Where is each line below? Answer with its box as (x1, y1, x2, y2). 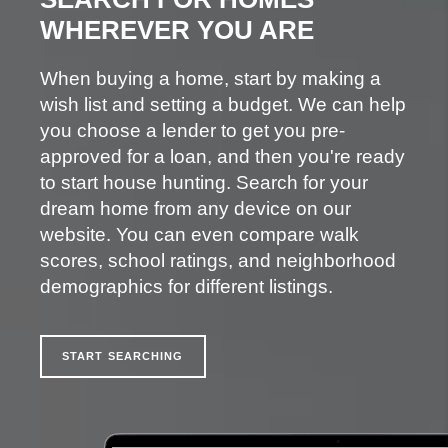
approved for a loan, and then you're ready (40, 145, 405, 167)
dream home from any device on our (40, 197, 351, 219)
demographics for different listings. (40, 275, 333, 297)
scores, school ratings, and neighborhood (40, 249, 396, 271)
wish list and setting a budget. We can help (40, 93, 406, 115)
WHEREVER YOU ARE (40, 14, 314, 45)
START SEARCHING (62, 349, 184, 362)
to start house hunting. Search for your (40, 171, 368, 193)
